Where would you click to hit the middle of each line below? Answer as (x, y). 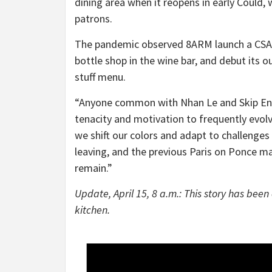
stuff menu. (100, 77)
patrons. (93, 19)
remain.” (93, 168)
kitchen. (92, 210)
